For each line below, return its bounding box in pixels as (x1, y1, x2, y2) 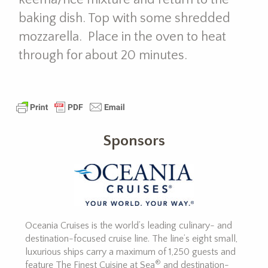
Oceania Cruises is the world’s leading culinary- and (25, 220, 233, 232)
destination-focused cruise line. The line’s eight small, (25, 233, 238, 245)
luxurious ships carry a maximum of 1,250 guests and (25, 246, 236, 258)
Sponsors (103, 132, 165, 150)
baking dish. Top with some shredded (18, 11, 230, 26)
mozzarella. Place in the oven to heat (18, 29, 226, 45)
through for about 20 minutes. (18, 48, 187, 63)
